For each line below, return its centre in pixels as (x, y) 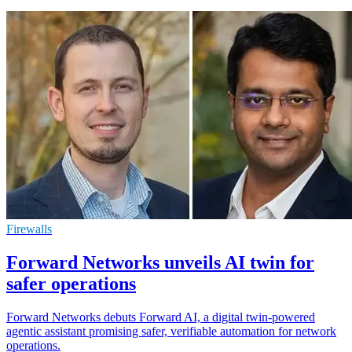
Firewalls (29, 229)
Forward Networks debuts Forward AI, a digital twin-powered (161, 317)
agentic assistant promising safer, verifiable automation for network (171, 331)
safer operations (71, 283)
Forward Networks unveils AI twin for (160, 262)
